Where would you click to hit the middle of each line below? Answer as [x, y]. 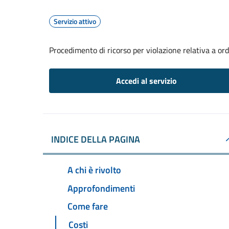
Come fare [88, 207]
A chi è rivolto [94, 170]
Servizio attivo [75, 21]
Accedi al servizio [146, 81]
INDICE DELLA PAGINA [96, 139]
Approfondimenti [101, 188]
